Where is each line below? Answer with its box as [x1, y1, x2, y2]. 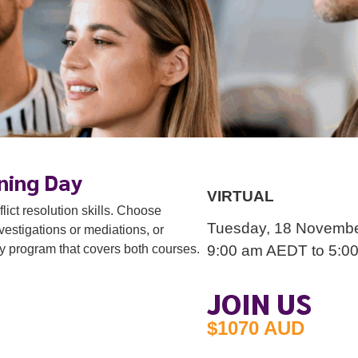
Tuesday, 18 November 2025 [112, 123, 280, 137]
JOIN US [206, 284, 312, 321]
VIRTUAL [112, 97, 169, 111]
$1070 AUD [206, 316, 304, 339]
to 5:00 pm [200, 141, 264, 157]
